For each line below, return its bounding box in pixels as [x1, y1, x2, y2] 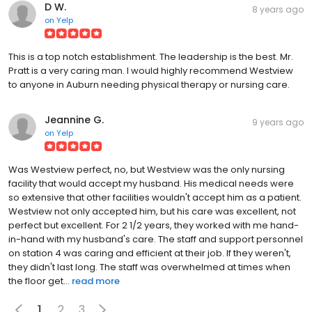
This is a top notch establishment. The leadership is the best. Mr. [8, 49, 293, 63]
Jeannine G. [45, 112, 104, 127]
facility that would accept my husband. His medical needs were [8, 176, 294, 190]
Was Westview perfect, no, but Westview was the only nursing [8, 162, 285, 176]
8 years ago [252, 3, 304, 15]
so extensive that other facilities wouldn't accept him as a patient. [8, 190, 302, 204]
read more [72, 274, 120, 288]
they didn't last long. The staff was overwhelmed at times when [8, 260, 290, 274]
